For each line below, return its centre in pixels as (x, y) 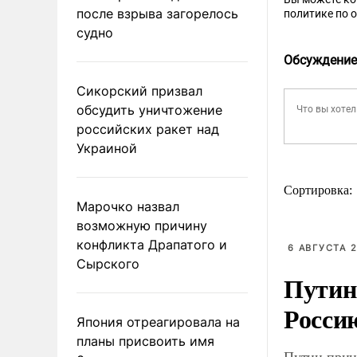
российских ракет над (148, 129)
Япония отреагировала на (158, 322)
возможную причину (142, 225)
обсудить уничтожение (149, 110)
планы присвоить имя (145, 341)
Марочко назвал (128, 206)
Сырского (108, 263)
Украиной (107, 148)
